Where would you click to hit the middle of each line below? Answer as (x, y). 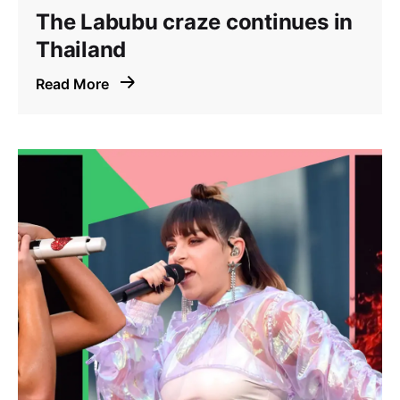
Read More (74, 84)
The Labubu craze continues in (195, 22)
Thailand (81, 50)
